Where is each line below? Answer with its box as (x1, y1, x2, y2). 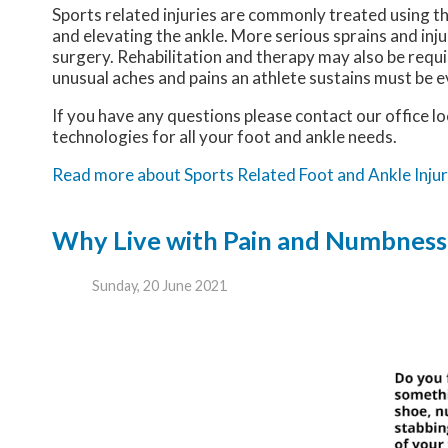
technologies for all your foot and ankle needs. (52, 126, 397, 148)
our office (356, 105, 429, 127)
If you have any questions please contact (52, 105, 356, 127)
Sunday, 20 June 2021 (92, 276, 227, 294)
